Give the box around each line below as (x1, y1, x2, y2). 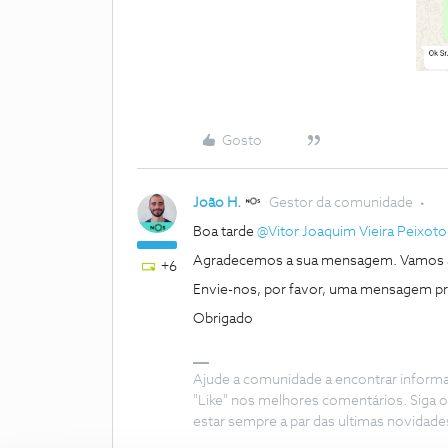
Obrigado (193, 312, 253, 327)
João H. (193, 196, 241, 211)
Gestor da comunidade (269, 196, 413, 211)
